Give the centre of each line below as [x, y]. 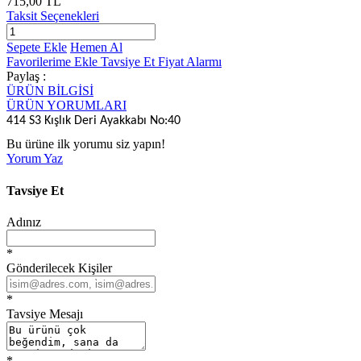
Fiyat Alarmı [190, 61]
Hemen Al [96, 47]
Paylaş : [26, 76]
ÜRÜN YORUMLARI [66, 105]
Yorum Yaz [35, 159]
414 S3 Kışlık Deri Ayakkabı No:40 [93, 120]
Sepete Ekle [37, 47]
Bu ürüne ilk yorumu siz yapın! [86, 144]
